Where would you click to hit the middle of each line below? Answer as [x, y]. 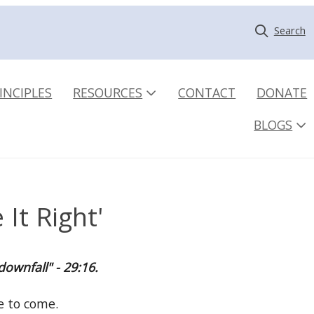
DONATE [282, 92]
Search [289, 30]
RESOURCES [108, 92]
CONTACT [207, 92]
